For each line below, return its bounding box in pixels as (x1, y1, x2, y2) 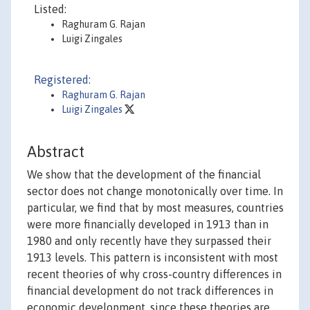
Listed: (34, 3, 66, 15)
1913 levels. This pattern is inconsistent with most (27, 251, 278, 264)
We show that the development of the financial (27, 168, 261, 181)
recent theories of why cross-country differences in (27, 268, 282, 281)
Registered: (34, 73, 91, 86)
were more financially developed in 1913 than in (27, 218, 268, 231)
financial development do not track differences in (27, 284, 273, 298)
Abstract (27, 143, 84, 161)
